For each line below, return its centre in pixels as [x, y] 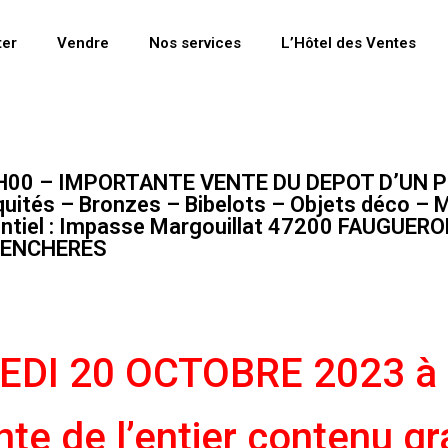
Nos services [195, 43]
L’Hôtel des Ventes [348, 43]
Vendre [83, 43]
